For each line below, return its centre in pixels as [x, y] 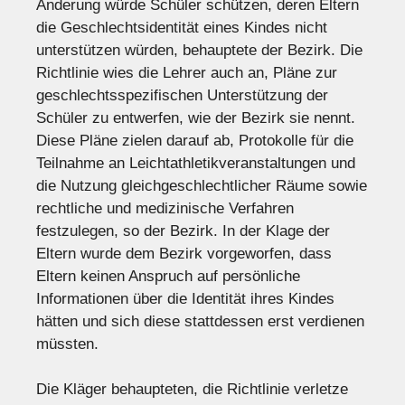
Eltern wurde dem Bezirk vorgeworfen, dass [184, 253]
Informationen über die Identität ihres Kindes [185, 298]
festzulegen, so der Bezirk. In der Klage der [183, 231]
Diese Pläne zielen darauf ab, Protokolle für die [195, 140]
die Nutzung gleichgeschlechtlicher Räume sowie [202, 185]
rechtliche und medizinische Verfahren [165, 208]
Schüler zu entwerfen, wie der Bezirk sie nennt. [196, 118]
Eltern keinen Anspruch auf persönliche [168, 276]
